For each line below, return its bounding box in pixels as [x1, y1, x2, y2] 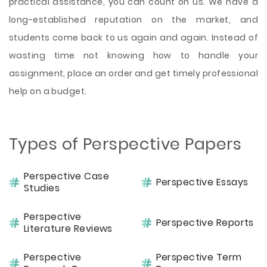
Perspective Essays [156, 175, 249, 189]
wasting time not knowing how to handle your [9, 49, 258, 61]
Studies [24, 181, 60, 195]
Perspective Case [24, 169, 109, 183]
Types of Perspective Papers [9, 133, 242, 155]
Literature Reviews [24, 222, 113, 235]
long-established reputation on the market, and [9, 14, 258, 26]
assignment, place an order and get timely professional [9, 67, 258, 79]
